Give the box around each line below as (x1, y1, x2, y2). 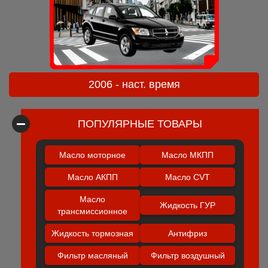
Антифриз (168, 229, 207, 238)
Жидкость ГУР (160, 200, 215, 210)
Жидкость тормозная (51, 229, 133, 238)
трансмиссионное (57, 206, 127, 216)
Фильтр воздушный (150, 251, 225, 260)
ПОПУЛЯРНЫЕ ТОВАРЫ (78, 118, 202, 130)
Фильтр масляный (57, 251, 128, 260)
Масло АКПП (67, 172, 118, 182)
